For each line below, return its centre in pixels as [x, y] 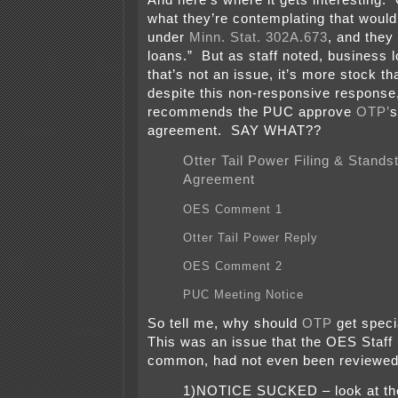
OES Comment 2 [233, 267]
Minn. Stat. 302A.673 [259, 38]
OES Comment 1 [233, 210]
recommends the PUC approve [250, 112]
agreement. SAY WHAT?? [235, 131]
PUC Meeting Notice [243, 295]
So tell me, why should [223, 324]
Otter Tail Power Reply [251, 238]
